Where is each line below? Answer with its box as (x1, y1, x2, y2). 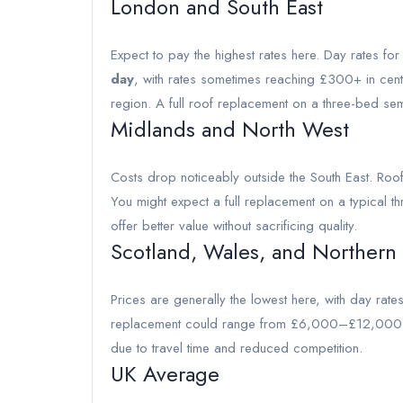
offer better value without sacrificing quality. (111, 216, 357, 236)
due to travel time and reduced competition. (111, 338, 363, 358)
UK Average (111, 358, 219, 390)
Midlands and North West (111, 113, 349, 145)
